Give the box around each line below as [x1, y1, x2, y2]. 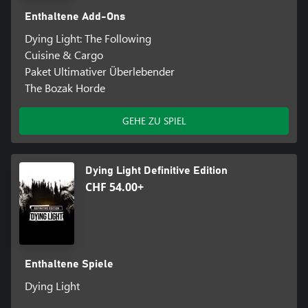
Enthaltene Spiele [24, 258, 113, 269]
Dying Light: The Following [24, 30, 151, 45]
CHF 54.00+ [85, 179, 144, 195]
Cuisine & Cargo [24, 47, 103, 62]
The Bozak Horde [24, 80, 105, 95]
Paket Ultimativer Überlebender [24, 63, 175, 78]
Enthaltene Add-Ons [24, 10, 125, 22]
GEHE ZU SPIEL [122, 113, 186, 127]
